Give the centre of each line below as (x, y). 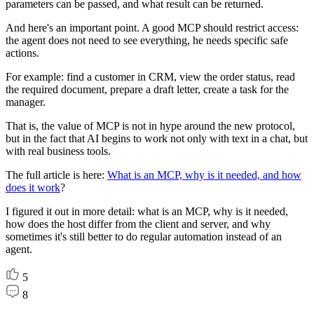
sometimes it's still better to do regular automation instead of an (144, 237)
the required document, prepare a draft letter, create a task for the (147, 89)
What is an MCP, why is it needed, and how (204, 175)
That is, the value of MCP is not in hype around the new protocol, (150, 126)
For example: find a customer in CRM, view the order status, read (150, 77)
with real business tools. (58, 151)
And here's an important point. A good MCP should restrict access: (152, 28)
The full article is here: (56, 175)
